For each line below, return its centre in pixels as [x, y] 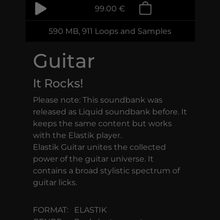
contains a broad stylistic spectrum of [106, 171]
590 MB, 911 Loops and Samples [110, 31]
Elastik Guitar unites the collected [99, 147]
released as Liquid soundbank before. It [110, 112]
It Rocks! [58, 83]
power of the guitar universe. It [93, 159]
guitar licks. [55, 182]
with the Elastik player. [77, 135]
